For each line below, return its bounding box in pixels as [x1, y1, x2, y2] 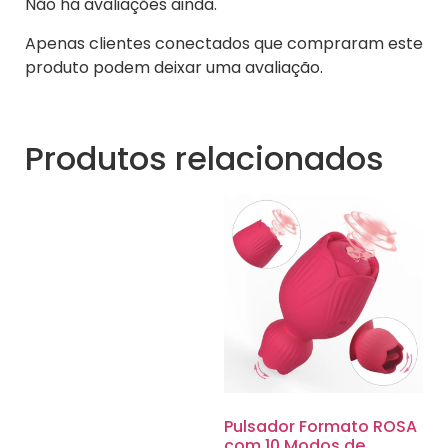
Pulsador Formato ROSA [224, 414, 417, 438]
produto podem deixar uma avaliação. [25, 55, 323, 79]
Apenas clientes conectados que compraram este [25, 31, 423, 55]
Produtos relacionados [25, 135, 384, 181]
